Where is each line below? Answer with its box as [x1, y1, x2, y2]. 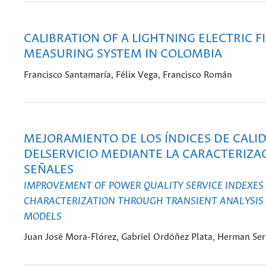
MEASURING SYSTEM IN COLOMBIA [24, 47, 222, 62]
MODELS [24, 211, 62, 223]
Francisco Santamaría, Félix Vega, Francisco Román [24, 69, 232, 80]
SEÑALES [24, 163, 74, 178]
